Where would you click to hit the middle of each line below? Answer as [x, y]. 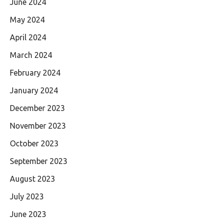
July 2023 [27, 197]
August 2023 [32, 179]
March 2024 [31, 55]
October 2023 [34, 144]
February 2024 [35, 73]
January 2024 [34, 91]
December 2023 [37, 108]
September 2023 [39, 161]
